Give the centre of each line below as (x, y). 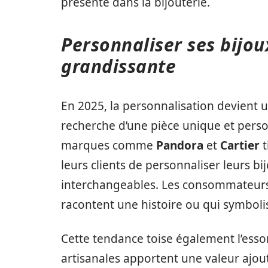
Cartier (240, 145)
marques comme (109, 145)
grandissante (118, 66)
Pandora (180, 145)
